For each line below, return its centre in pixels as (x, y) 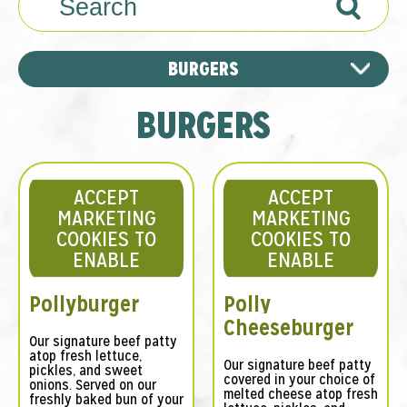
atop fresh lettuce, (85, 356)
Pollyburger (84, 304)
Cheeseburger (288, 328)
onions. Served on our (93, 385)
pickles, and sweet (86, 371)
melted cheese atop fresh (301, 394)
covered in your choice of (299, 380)
